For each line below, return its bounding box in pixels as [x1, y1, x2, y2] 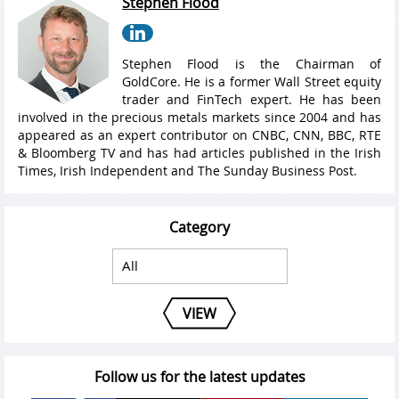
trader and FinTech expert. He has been [122, 90, 381, 108]
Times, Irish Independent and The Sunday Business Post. [18, 161, 357, 179]
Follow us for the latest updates [94, 366, 305, 387]
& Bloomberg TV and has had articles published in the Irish [18, 143, 381, 161]
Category [169, 216, 230, 237]
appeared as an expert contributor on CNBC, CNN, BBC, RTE [18, 126, 381, 143]
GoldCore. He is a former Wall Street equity [122, 72, 381, 90]
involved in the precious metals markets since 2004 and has [18, 108, 381, 126]
